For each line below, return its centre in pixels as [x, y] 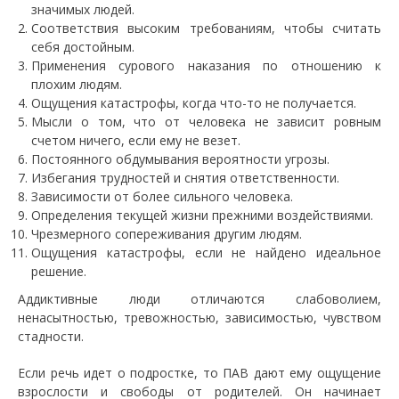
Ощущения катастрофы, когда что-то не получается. [194, 103]
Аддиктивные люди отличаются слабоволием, [199, 299]
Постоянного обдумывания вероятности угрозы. [180, 159]
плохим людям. [77, 84]
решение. [59, 271]
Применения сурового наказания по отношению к [206, 65]
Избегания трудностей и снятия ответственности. [185, 178]
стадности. [51, 336]
